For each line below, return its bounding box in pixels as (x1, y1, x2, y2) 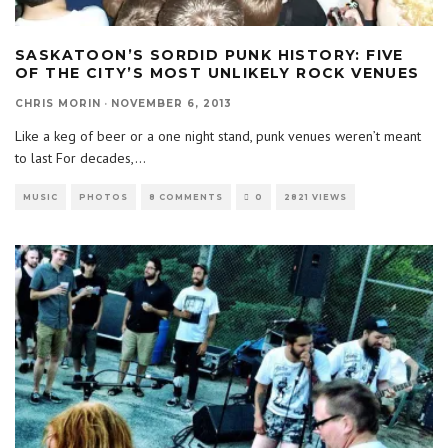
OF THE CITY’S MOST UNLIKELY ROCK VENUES (15, 63, 420, 82)
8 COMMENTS (149, 191, 223, 202)
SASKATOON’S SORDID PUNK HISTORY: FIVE (15, 45, 404, 64)
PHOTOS (79, 191, 128, 202)
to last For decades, (15, 148, 135, 167)
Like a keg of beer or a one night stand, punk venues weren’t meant (15, 126, 421, 145)
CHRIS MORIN (15, 96, 101, 110)
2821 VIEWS (284, 191, 347, 202)
